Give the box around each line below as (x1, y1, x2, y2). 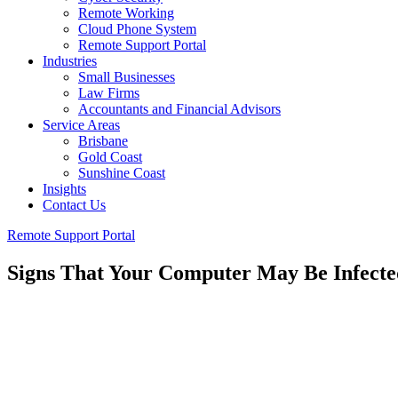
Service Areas (43, 117, 120, 132)
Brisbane (78, 133, 128, 148)
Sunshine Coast (78, 165, 165, 180)
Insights (43, 181, 86, 196)
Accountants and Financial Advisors (78, 101, 281, 116)
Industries (43, 53, 97, 68)
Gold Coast (78, 149, 142, 164)
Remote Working (78, 5, 174, 20)
